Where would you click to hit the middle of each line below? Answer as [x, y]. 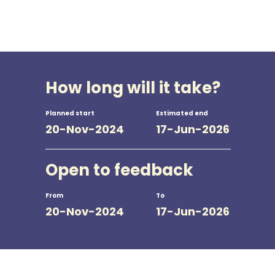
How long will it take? [133, 87]
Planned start [70, 113]
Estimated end [182, 113]
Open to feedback [119, 170]
